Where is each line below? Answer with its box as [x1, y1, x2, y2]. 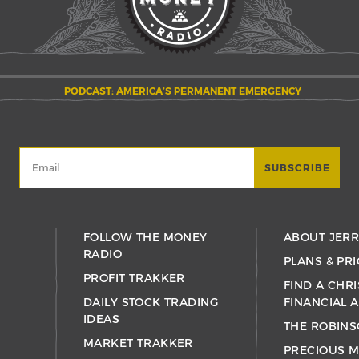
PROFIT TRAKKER [83, 270, 185, 284]
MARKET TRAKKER [83, 335, 193, 349]
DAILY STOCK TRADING [83, 294, 218, 309]
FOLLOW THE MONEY [83, 229, 208, 244]
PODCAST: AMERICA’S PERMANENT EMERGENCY [63, 85, 301, 97]
